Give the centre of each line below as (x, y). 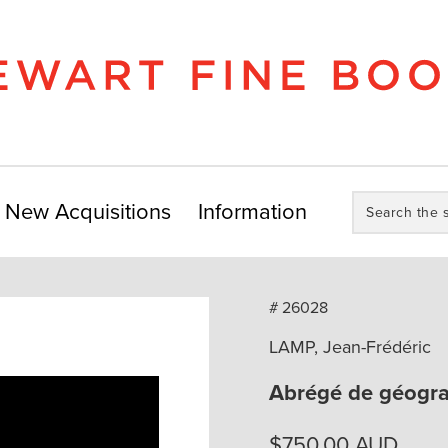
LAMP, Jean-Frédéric (350, 347)
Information (253, 212)
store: (370, 232)
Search (373, 198)
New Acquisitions (88, 212)
